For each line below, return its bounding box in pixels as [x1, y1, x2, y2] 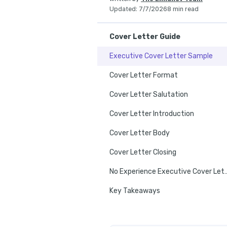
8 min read [167, 5, 199, 13]
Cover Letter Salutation [109, 90, 188, 99]
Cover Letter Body [109, 128, 170, 137]
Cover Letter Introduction [109, 109, 194, 118]
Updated [109, 5, 136, 13]
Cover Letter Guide [109, 32, 180, 41]
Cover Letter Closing [109, 147, 176, 157]
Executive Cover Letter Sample [109, 51, 213, 60]
